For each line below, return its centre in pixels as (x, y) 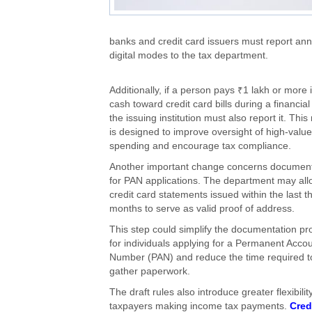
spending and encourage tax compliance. (200, 146)
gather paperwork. (150, 272)
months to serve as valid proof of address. (202, 209)
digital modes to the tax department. (189, 56)
